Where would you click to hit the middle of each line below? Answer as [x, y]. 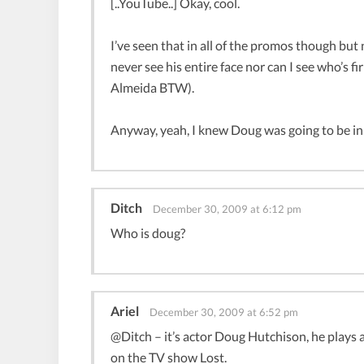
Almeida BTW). [152, 87]
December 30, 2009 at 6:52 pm [224, 312]
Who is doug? [148, 232]
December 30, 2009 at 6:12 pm [227, 208]
